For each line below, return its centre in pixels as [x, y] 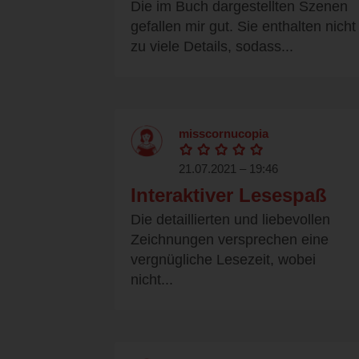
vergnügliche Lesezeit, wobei [223, 260]
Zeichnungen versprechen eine [230, 240]
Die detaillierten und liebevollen [230, 220]
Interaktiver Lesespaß [229, 196]
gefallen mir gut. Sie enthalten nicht [243, 27]
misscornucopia [224, 134]
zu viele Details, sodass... [212, 47]
